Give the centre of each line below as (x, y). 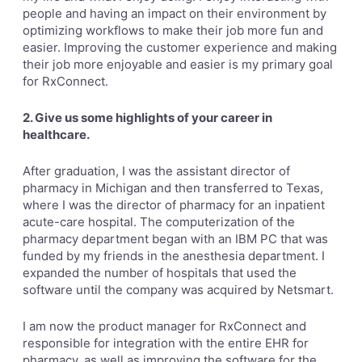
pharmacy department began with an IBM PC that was (175, 239)
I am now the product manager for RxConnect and (164, 326)
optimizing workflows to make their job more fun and (173, 30)
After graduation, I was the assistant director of (156, 171)
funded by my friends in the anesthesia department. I (174, 256)
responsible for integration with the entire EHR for (166, 343)
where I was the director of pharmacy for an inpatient (174, 205)
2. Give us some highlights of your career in (147, 118)
